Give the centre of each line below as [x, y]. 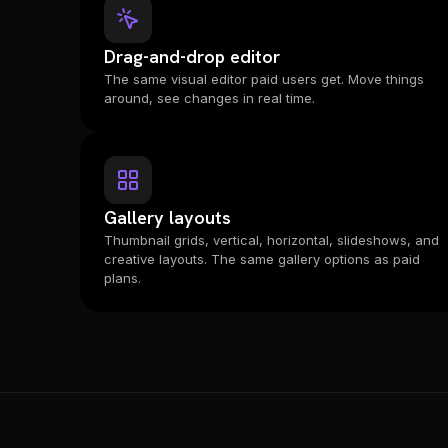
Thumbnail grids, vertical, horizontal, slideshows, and [271, 240]
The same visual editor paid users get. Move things [264, 79]
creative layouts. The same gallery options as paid [262, 259]
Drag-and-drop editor [192, 56]
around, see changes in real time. [209, 98]
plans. [122, 278]
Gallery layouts [167, 217]
